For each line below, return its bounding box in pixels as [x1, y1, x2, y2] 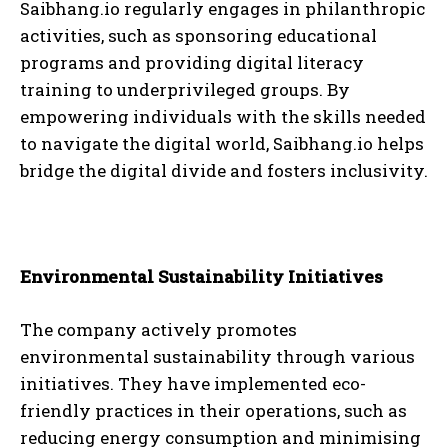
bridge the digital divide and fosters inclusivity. [20, 159, 428, 183]
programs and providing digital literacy [20, 51, 364, 75]
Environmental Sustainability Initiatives [20, 265, 383, 289]
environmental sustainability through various [20, 345, 415, 369]
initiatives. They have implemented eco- [20, 372, 366, 396]
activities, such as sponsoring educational [20, 24, 377, 48]
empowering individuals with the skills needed [20, 105, 426, 129]
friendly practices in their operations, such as [20, 399, 407, 423]
